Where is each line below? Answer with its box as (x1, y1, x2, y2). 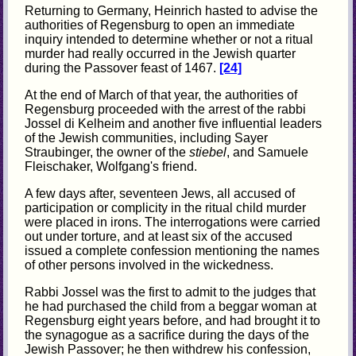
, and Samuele (226, 145, 309, 159)
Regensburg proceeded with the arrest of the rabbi (25, 102, 307, 116)
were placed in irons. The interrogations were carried (25, 215, 321, 229)
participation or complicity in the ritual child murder (25, 200, 307, 215)
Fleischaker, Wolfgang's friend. (25, 159, 198, 173)
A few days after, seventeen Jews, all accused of (25, 186, 296, 200)
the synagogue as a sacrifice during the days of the (25, 327, 310, 342)
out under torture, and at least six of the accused (25, 229, 293, 243)
